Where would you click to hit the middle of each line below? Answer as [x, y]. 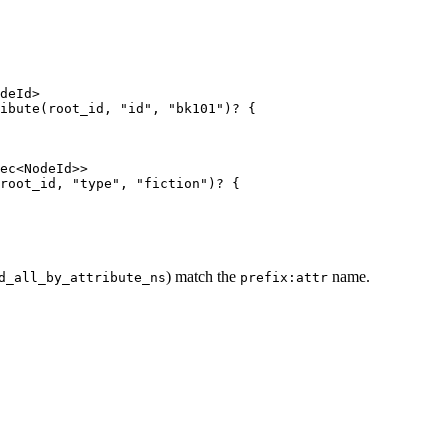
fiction [172, 184]
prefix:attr [284, 278]
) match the [203, 277]
